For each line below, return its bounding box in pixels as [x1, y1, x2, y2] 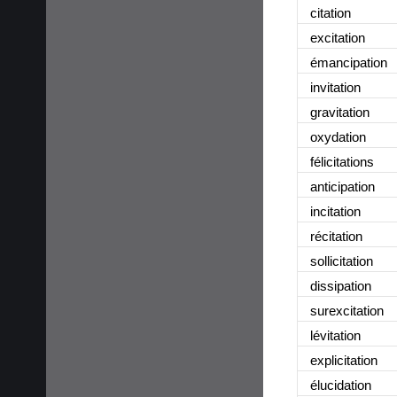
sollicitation [310, 253, 373, 269]
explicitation [310, 352, 378, 368]
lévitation [310, 327, 361, 343]
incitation [310, 203, 361, 219]
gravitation [310, 104, 370, 120]
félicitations [310, 153, 374, 169]
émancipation [310, 54, 387, 70]
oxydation [310, 128, 366, 144]
